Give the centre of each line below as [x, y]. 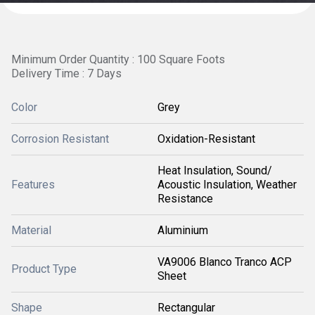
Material [31, 230]
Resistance [185, 199]
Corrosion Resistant [60, 139]
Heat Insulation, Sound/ [215, 171]
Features [33, 185]
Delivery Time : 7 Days [66, 73]
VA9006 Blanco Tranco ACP [225, 262]
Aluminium [183, 230]
